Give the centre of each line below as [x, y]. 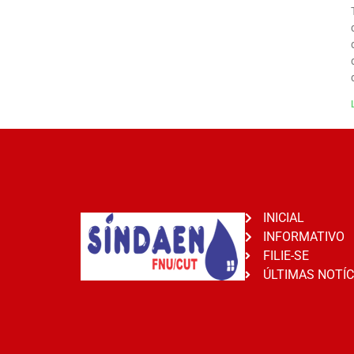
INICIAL [283, 217]
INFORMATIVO [303, 236]
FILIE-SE [286, 255]
